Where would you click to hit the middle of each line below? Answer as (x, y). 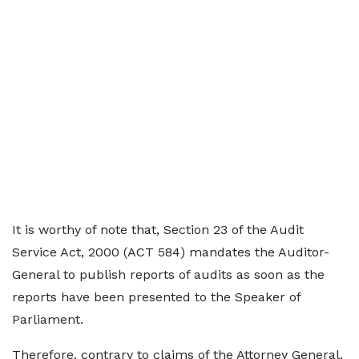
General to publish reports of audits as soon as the (168, 274)
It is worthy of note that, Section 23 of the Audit (158, 230)
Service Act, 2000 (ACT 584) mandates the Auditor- (171, 252)
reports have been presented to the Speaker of (156, 297)
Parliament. (48, 319)
